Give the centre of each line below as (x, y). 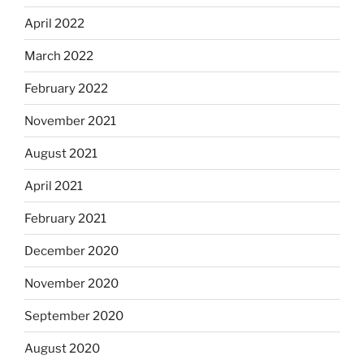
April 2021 (54, 186)
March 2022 (59, 56)
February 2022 (66, 88)
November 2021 (70, 121)
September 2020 (74, 316)
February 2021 (65, 218)
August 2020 (62, 348)
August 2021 (61, 153)
